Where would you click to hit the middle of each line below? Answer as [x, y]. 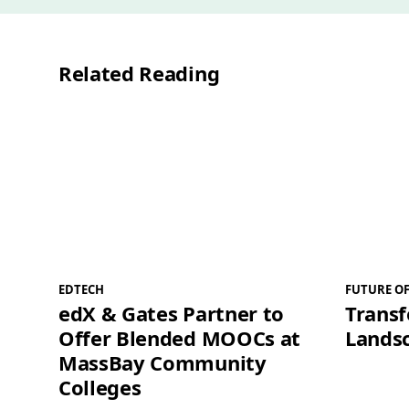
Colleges [100, 388]
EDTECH [81, 290]
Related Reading [139, 73]
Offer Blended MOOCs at [179, 338]
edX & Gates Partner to [171, 314]
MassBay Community [163, 363]
